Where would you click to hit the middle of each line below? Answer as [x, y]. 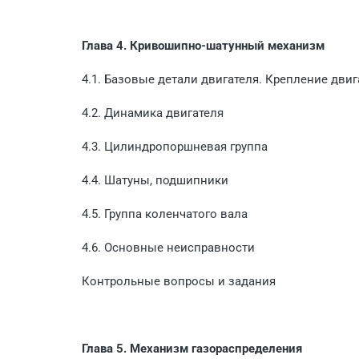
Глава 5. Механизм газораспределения [192, 348]
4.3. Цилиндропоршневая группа [175, 146]
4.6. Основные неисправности [168, 247]
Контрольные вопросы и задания [179, 281]
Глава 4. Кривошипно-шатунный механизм [203, 45]
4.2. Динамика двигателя [153, 113]
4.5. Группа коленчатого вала [165, 214]
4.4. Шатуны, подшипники [155, 180]
